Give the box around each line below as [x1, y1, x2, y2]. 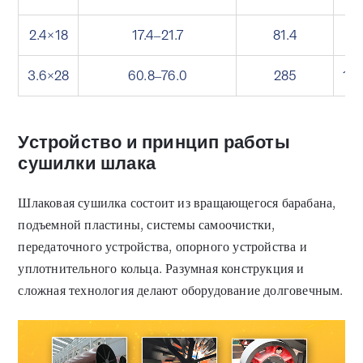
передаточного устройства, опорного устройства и [18, 238, 307, 256]
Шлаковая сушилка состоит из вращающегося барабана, [18, 194, 336, 212]
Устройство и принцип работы [18, 130, 290, 155]
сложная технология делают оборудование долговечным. [18, 282, 344, 300]
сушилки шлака [18, 152, 156, 176]
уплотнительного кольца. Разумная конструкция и [18, 260, 305, 278]
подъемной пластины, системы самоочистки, [18, 216, 275, 234]
